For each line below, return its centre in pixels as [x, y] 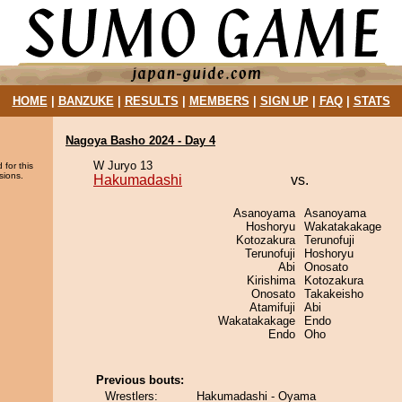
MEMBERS [219, 101]
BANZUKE [86, 101]
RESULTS [151, 101]
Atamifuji [272, 307]
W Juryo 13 [123, 166]
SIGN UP [284, 101]
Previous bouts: [140, 380]
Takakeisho [334, 294]
